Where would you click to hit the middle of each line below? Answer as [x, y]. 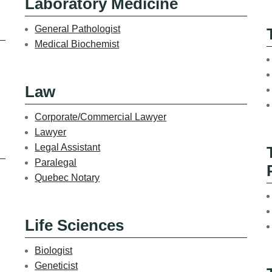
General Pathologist [78, 29]
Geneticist [56, 265]
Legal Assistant [68, 147]
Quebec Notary [67, 177]
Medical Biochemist [77, 44]
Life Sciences [75, 225]
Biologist [54, 250]
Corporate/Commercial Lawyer [101, 117]
